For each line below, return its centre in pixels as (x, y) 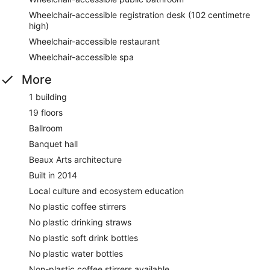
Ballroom (46, 128)
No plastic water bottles (76, 253)
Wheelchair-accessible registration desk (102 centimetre (140, 14)
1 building (48, 96)
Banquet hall (53, 143)
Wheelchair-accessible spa (81, 57)
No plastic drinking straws (80, 222)
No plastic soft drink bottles (83, 237)
